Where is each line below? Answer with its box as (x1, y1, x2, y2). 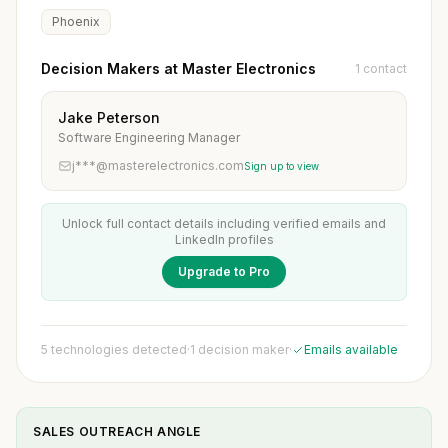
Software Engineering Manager (58, 130, 240, 145)
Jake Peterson (58, 109, 160, 126)
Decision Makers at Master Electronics (41, 60, 316, 77)
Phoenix (52, 14, 100, 29)
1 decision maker (190, 342, 289, 357)
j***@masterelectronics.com (72, 158, 244, 173)
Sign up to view (244, 159, 319, 172)
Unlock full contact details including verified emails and (62, 216, 386, 231)
